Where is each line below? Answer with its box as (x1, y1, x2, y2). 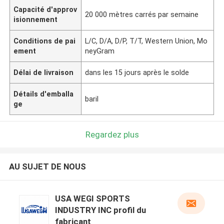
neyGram (85, 46, 115, 55)
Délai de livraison (13, 68, 74, 76)
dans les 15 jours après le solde (85, 68, 189, 76)
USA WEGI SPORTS (54, 193, 130, 204)
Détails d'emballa (13, 89, 74, 98)
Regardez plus (85, 129, 139, 139)
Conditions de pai (13, 36, 76, 45)
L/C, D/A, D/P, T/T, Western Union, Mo (85, 36, 208, 45)
